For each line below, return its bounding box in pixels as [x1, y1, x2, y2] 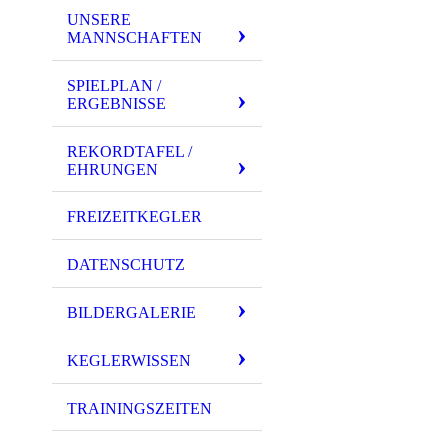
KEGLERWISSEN [67, 351, 191, 369]
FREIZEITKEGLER [67, 208, 202, 226]
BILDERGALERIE [67, 303, 196, 321]
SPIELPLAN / [67, 76, 161, 94]
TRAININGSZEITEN [67, 399, 212, 417]
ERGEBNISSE [67, 94, 166, 112]
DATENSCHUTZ [67, 256, 185, 274]
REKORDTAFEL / [67, 142, 192, 160]
